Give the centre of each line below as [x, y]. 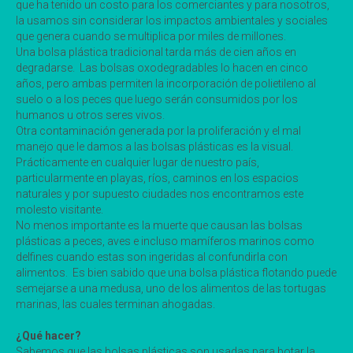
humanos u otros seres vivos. [90, 115]
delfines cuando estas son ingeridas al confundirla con [152, 256]
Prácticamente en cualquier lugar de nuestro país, [137, 162]
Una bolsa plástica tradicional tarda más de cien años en [156, 52]
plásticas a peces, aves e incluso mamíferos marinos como [165, 241]
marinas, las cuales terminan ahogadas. [115, 304]
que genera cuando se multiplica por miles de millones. [151, 36]
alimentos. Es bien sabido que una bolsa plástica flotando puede [176, 272]
